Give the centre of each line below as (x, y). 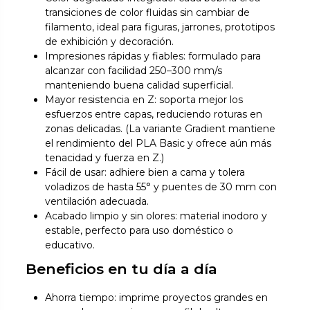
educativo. (70, 245)
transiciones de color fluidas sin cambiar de (148, 13)
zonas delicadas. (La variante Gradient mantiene (161, 129)
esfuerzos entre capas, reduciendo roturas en (154, 115)
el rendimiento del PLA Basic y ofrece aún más (158, 144)
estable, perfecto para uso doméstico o (139, 231)
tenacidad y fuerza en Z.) (105, 158)
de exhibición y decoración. (110, 42)
